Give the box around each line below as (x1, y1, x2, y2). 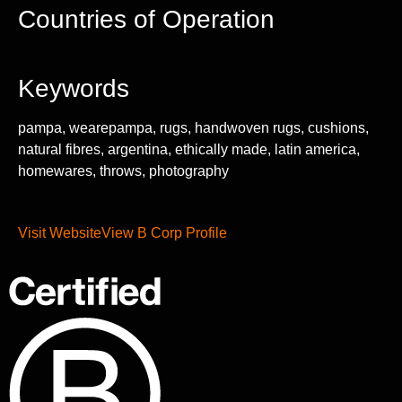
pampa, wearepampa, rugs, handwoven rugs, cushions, (18, 120, 369, 136)
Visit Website (18, 224, 101, 240)
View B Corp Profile (101, 224, 227, 240)
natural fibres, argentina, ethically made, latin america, (18, 142, 360, 158)
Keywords (18, 74, 129, 103)
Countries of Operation (18, 5, 275, 34)
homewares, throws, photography (18, 163, 229, 179)
